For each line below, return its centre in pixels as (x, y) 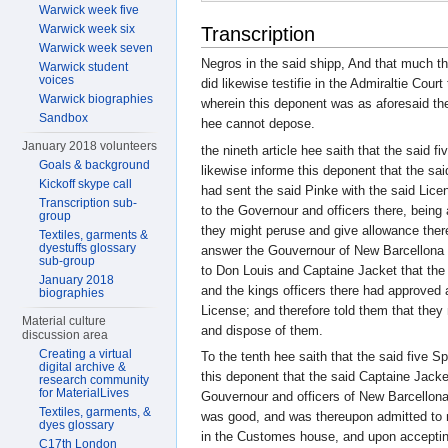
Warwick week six (87, 29)
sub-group (67, 261)
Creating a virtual (86, 354)
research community (94, 380)
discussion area (65, 335)
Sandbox (64, 118)
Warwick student (84, 67)
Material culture (64, 321)
